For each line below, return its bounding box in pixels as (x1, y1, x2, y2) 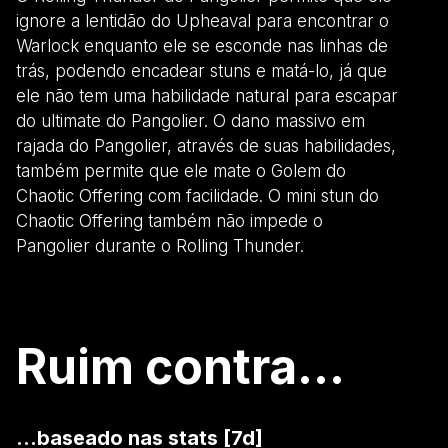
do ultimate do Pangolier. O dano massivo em (16, 110, 365, 131)
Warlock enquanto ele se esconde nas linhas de (16, 35, 388, 56)
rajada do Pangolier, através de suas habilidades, (16, 135, 396, 156)
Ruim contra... (16, 336, 345, 396)
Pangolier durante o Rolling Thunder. (16, 235, 304, 256)
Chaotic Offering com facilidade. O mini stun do (16, 185, 379, 206)
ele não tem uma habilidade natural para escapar (16, 85, 398, 106)
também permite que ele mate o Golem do (16, 160, 346, 181)
